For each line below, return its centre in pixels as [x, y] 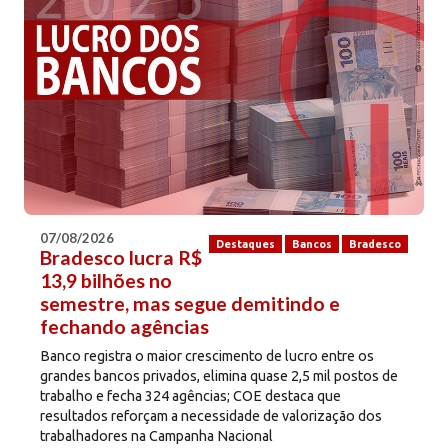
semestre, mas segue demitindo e [190, 304]
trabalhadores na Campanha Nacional [156, 436]
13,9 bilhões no [106, 281]
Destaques [245, 243]
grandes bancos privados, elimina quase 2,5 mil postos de [219, 376]
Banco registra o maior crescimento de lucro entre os [207, 356]
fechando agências [124, 327]
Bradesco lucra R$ [121, 258]
